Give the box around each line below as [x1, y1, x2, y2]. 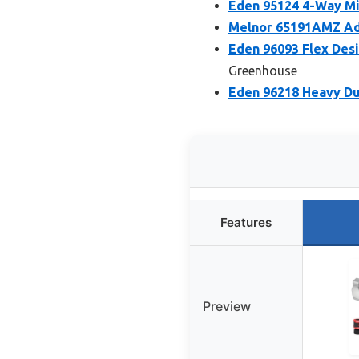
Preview [203, 297, 251, 314]
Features [220, 214, 272, 230]
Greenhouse [228, 63, 297, 78]
